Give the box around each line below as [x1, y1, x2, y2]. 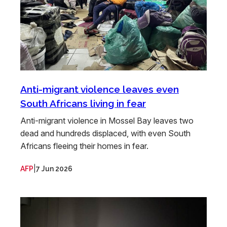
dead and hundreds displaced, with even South [20, 128, 191, 138]
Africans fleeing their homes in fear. [20, 141, 148, 151]
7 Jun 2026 [36, 165, 72, 173]
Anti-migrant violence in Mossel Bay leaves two [20, 116, 194, 126]
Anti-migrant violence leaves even [20, 84, 179, 95]
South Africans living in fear [20, 98, 146, 109]
